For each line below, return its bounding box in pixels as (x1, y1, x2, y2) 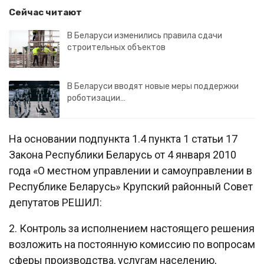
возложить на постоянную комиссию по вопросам (9, 238, 255, 251)
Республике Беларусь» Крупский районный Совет (9, 180, 253, 193)
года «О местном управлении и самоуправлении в (9, 164, 252, 177)
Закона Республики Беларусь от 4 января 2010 (9, 148, 236, 161)
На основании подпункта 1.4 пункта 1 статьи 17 (9, 133, 237, 146)
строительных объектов (67, 42, 166, 52)
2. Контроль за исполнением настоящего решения (9, 222, 255, 235)
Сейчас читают (9, 7, 82, 18)
